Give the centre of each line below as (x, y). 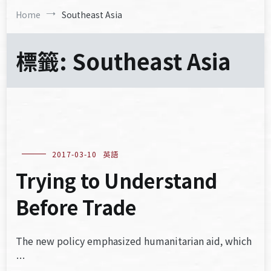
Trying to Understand (117, 180)
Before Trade (76, 207)
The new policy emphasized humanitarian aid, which (134, 241)
